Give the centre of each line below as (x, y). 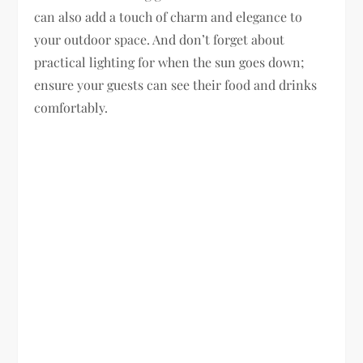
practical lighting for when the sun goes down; (170, 62)
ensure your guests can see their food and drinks (176, 84)
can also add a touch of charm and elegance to (169, 16)
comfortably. (71, 107)
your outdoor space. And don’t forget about (160, 39)
